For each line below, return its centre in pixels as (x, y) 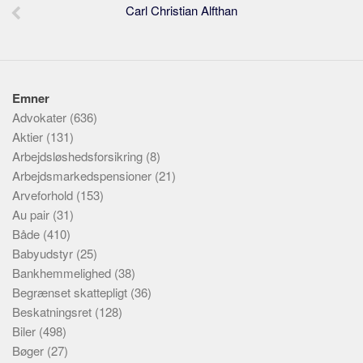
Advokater (41, 117)
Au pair (32, 214)
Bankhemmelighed (63, 273)
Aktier (29, 137)
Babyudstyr (44, 253)
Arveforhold (44, 195)
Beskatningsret (53, 312)
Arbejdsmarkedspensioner (83, 175)
